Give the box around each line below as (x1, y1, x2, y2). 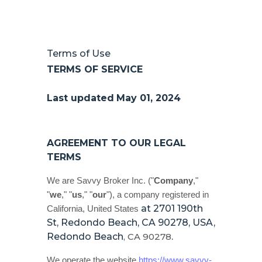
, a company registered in (112, 190, 209, 199)
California (47, 204, 82, 213)
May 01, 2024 (116, 92, 181, 104)
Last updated (47, 92, 114, 104)
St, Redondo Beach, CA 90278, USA (47, 217, 213, 228)
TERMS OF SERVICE (47, 64, 143, 75)
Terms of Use (47, 48, 111, 59)
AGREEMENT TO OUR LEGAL (47, 137, 186, 149)
